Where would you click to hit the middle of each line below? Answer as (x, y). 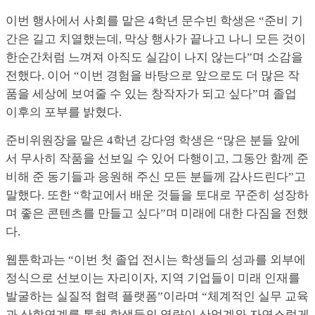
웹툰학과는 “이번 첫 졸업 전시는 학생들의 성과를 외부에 (156, 260)
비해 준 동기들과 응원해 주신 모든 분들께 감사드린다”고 (156, 177)
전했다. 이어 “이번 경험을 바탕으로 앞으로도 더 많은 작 (153, 76)
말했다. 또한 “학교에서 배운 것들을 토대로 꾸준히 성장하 (157, 195)
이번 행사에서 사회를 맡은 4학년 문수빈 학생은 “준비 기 (154, 21)
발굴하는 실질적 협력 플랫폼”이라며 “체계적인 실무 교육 (157, 297)
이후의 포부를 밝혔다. (64, 112)
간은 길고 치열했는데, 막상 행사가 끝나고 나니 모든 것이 (156, 39)
